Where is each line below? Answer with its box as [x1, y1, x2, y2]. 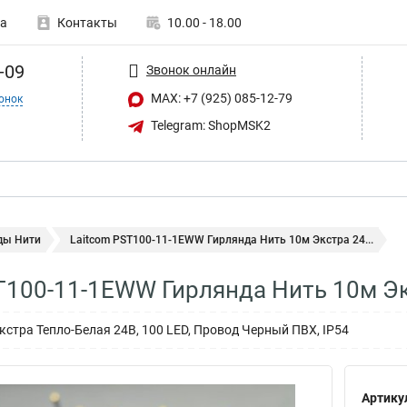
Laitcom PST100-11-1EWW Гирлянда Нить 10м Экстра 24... [70, 233, 373, 246]
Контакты [57, 15, 117, 30]
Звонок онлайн [146, 62, 236, 77]
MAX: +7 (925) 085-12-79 [148, 91, 293, 105]
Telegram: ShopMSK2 [148, 117, 271, 133]
